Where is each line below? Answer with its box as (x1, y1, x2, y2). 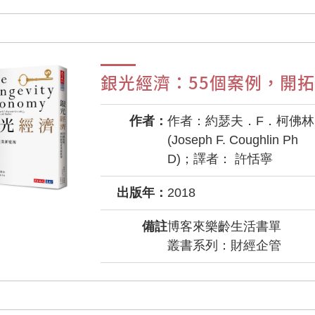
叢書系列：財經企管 (167, 238, 281, 252)
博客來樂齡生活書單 (167, 219, 281, 233)
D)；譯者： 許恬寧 (167, 152, 273, 166)
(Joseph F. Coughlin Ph (167, 133, 298, 147)
